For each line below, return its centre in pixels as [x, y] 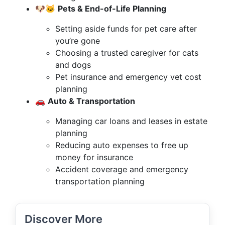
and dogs [73, 65]
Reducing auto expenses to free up [122, 145]
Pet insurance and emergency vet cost [128, 77]
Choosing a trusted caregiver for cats [127, 53]
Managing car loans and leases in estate [131, 121]
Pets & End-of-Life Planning [112, 9]
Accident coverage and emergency [122, 169]
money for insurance [94, 157]
